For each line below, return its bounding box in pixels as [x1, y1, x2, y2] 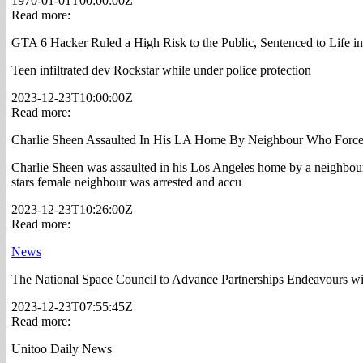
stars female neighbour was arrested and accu [11, 175, 241, 189]
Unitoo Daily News [11, 342, 112, 356]
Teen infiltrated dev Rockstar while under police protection [11, 63, 311, 77]
